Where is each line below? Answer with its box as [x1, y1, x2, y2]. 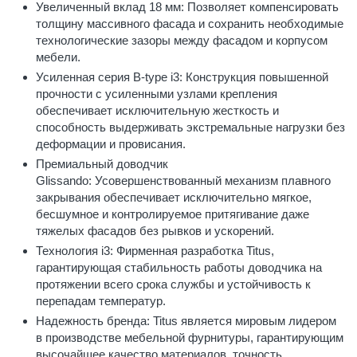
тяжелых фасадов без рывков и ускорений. [36, 223, 274, 237]
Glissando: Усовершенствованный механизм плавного [36, 173, 331, 187]
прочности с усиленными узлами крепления [36, 86, 277, 100]
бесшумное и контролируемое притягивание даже [36, 206, 309, 221]
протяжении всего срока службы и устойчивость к [36, 277, 311, 291]
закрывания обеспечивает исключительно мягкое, [36, 190, 312, 204]
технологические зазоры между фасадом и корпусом [36, 33, 328, 47]
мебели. [36, 49, 80, 64]
